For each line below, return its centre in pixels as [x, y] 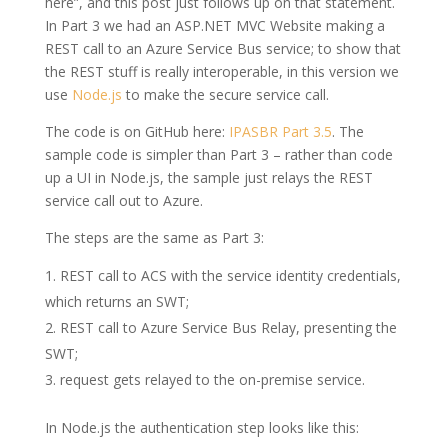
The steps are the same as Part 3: [154, 237]
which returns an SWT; [116, 301]
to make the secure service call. [225, 94]
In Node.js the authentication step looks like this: [201, 427]
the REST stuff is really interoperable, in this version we [221, 71]
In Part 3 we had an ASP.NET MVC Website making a [214, 25]
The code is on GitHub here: [136, 131]
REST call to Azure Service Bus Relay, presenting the [228, 327]
